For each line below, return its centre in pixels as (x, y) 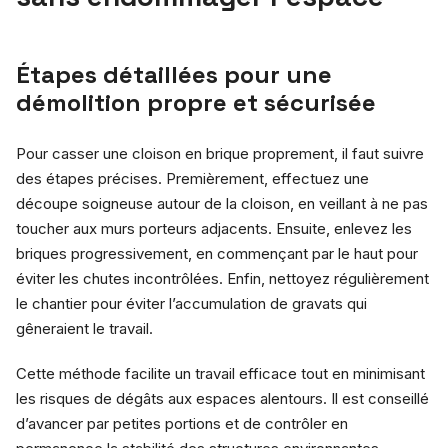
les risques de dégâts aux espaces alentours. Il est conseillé (222, 398)
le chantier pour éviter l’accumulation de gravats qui (191, 303)
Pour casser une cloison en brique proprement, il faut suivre (220, 153)
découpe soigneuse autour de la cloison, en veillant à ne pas (222, 203)
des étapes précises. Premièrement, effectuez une (192, 178)
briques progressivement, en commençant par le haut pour (217, 253)
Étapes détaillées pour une (174, 74)
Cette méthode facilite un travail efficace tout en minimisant (220, 373)
